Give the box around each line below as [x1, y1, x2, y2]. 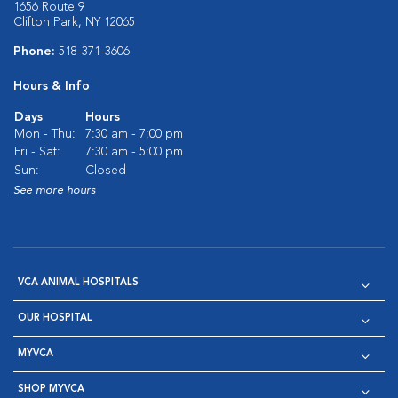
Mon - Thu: [14, 128, 76, 140]
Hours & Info [13, 80, 90, 92]
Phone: [13, 45, 59, 58]
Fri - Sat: [14, 146, 60, 158]
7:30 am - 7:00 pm [85, 128, 183, 140]
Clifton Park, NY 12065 [13, 16, 135, 28]
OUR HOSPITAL [18, 314, 92, 323]
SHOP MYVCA [18, 385, 84, 394]
